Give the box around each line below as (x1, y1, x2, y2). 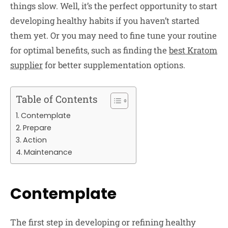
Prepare (22, 123, 51, 133)
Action (22, 135, 47, 146)
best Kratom (169, 44, 217, 56)
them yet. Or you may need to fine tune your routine (10, 29, 217, 41)
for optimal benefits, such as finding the (10, 44, 169, 56)
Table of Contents (16, 93, 98, 106)
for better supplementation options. (43, 59, 185, 71)
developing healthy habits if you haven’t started (10, 14, 199, 26)
